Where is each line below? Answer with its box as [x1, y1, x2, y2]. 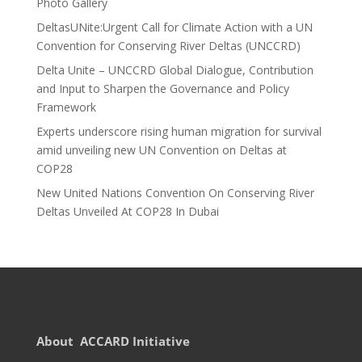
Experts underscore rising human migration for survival [36, 124, 322, 139]
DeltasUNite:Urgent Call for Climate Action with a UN [36, 19, 313, 35]
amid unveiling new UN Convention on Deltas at [36, 142, 287, 158]
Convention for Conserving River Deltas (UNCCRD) [36, 38, 301, 53]
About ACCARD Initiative [36, 333, 190, 349]
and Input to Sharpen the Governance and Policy [36, 81, 289, 96]
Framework [36, 99, 96, 115]
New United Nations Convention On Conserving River [36, 185, 314, 200]
